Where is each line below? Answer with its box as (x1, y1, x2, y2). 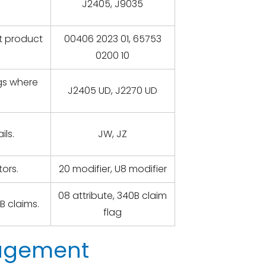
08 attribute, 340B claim (58, 189, 167, 202)
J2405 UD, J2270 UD (68, 84, 158, 97)
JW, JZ (98, 127, 128, 141)
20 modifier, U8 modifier (58, 162, 167, 176)
